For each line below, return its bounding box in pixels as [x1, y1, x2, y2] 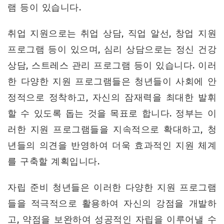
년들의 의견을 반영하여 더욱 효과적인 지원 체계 [7, 139, 216, 151]
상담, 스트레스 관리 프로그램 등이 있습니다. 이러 [7, 59, 216, 71]
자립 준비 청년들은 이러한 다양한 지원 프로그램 [7, 181, 216, 193]
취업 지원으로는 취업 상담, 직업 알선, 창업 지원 [7, 27, 216, 39]
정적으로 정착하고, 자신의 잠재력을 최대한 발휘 [7, 91, 216, 103]
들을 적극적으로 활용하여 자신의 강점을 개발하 [7, 197, 216, 209]
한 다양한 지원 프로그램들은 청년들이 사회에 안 [7, 75, 216, 87]
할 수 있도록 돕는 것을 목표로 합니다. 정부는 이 [7, 107, 216, 119]
